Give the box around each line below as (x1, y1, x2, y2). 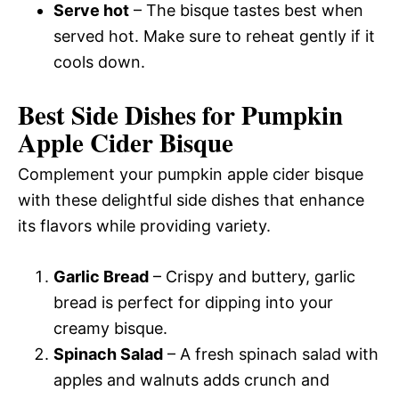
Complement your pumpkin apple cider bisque (18, 164, 363, 183)
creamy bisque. (53, 318, 167, 338)
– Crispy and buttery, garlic (149, 266, 355, 286)
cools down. (53, 52, 145, 71)
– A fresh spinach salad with (163, 344, 379, 363)
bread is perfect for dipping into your (53, 292, 333, 312)
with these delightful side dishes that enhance (18, 190, 364, 209)
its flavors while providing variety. (18, 216, 271, 235)
